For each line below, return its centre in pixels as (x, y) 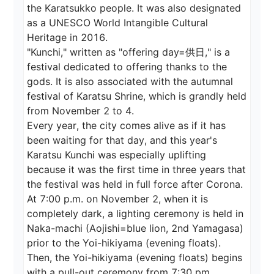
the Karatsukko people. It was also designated (136, 8)
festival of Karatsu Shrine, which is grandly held (139, 96)
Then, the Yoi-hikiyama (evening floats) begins (136, 258)
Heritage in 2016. (68, 38)
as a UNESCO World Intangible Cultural (119, 23)
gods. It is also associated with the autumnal (132, 82)
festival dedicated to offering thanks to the (129, 67)
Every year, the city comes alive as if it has (128, 126)
